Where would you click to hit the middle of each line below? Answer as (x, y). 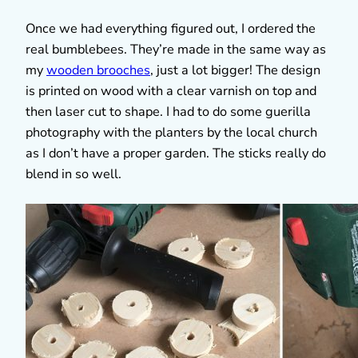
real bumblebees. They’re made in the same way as (176, 49)
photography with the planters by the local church (171, 132)
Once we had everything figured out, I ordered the (171, 28)
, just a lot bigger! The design (235, 70)
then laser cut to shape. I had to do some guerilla (168, 111)
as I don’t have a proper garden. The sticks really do (176, 153)
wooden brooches (98, 70)
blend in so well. (74, 174)
